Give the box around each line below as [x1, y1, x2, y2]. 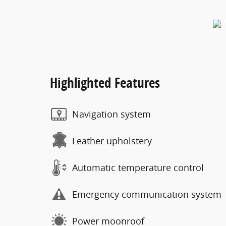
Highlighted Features [50, 73, 160, 92]
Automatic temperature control [72, 161, 204, 174]
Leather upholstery [72, 135, 152, 147]
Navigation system [72, 108, 151, 120]
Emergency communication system [72, 188, 221, 200]
